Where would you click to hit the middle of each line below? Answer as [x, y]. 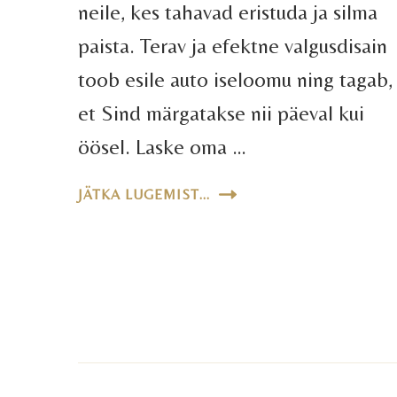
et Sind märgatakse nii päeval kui [221, 113]
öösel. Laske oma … [162, 147]
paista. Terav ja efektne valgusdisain [232, 46]
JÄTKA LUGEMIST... [144, 195]
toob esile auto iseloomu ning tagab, [235, 80]
